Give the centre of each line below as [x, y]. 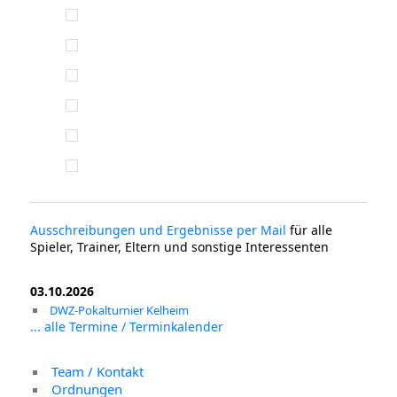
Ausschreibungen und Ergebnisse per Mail [159, 230]
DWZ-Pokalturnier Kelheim [120, 310]
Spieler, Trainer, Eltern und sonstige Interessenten [180, 247]
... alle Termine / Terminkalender [127, 326]
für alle [310, 230]
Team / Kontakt [98, 371]
